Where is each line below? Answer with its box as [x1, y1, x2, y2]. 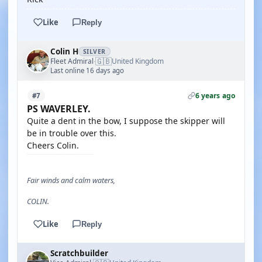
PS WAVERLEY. [27, 102, 91, 115]
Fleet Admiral [50, 56, 94, 66]
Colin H [50, 46, 78, 57]
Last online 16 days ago [50, 66, 124, 75]
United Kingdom [112, 56, 164, 66]
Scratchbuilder [50, 248, 108, 258]
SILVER [83, 47, 106, 56]
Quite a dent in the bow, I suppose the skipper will [27, 115, 225, 126]
